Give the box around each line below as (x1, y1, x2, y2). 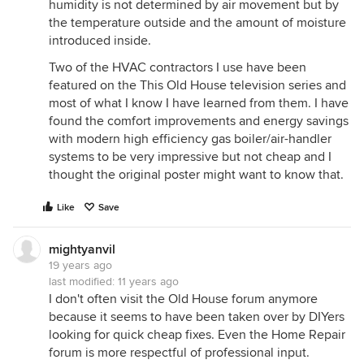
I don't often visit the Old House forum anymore (49, 291, 318, 307)
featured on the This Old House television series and (49, 77, 346, 93)
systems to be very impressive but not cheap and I (49, 149, 331, 165)
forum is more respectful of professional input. (49, 344, 310, 361)
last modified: (49, 275, 118, 288)
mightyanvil (49, 241, 115, 258)
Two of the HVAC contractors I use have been (49, 59, 306, 76)
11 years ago (118, 275, 179, 288)
